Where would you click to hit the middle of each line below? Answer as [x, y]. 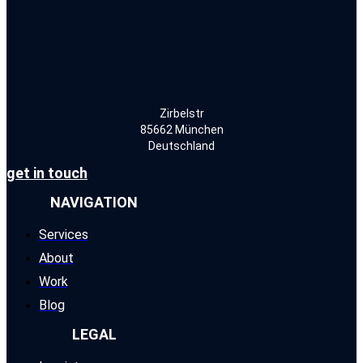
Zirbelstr [181, 113]
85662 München [181, 129]
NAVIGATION [94, 202]
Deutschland [181, 145]
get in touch [47, 173]
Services [64, 234]
